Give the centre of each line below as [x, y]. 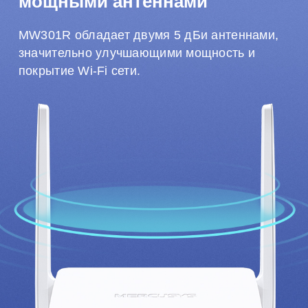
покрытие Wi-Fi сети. [79, 71]
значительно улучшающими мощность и [137, 53]
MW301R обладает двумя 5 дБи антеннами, [148, 35]
